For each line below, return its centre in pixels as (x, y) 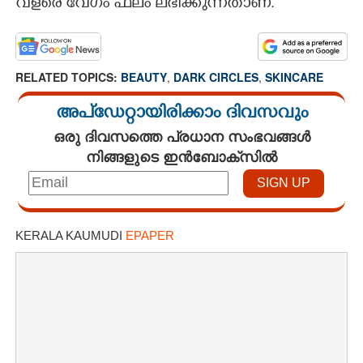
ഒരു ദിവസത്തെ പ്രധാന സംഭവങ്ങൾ (181, 136)
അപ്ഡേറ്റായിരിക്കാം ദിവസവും (181, 114)
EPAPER (150, 235)
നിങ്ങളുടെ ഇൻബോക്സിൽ (181, 156)
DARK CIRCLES (216, 77)
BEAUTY (144, 77)
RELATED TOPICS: (68, 77)
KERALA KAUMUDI (70, 235)
